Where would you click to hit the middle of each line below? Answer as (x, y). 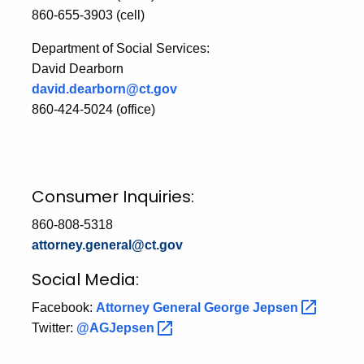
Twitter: (54, 328)
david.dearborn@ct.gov (104, 89)
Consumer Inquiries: (113, 196)
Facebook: (64, 307)
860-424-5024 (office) (93, 109)
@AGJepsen (117, 328)
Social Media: (85, 279)
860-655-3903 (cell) (88, 15)
